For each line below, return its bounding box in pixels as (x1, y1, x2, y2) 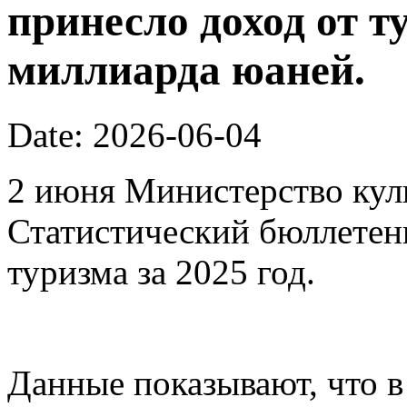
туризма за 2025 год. (7, 252, 315, 292)
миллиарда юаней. (7, 46, 365, 94)
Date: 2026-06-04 (7, 114, 262, 154)
